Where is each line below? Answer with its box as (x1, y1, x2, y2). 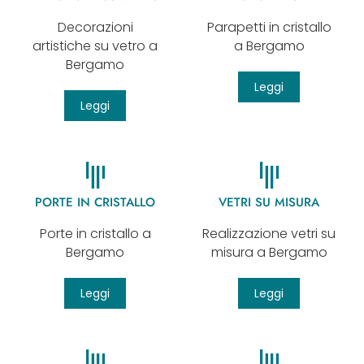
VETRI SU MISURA (219, 193, 319, 211)
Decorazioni (57, 17, 133, 37)
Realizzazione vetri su (202, 223, 336, 243)
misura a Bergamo (210, 242, 327, 262)
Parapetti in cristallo (206, 17, 331, 37)
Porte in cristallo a (39, 223, 151, 243)
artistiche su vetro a (32, 36, 158, 55)
